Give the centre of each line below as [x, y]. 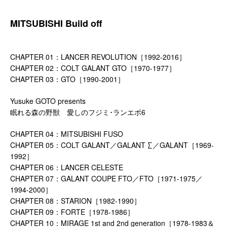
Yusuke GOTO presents [48, 101]
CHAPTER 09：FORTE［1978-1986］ [72, 212]
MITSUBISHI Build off [56, 23]
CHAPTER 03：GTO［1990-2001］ [67, 79]
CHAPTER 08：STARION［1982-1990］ [75, 200]
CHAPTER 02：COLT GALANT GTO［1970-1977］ [93, 68]
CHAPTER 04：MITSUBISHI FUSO [67, 134]
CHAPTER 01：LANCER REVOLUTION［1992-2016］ [98, 56]
